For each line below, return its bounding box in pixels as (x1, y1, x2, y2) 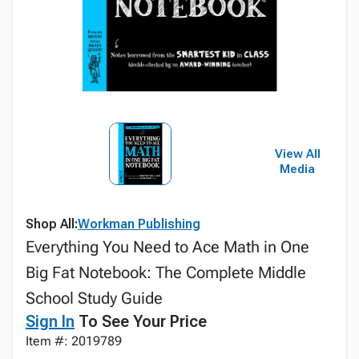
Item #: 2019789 (26, 333, 122, 349)
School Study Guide (26, 288, 163, 308)
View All (274, 147, 321, 161)
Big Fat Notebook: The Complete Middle (26, 263, 306, 282)
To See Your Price (75, 312, 207, 331)
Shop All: (26, 216, 78, 232)
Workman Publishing (78, 216, 200, 232)
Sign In (26, 312, 75, 331)
